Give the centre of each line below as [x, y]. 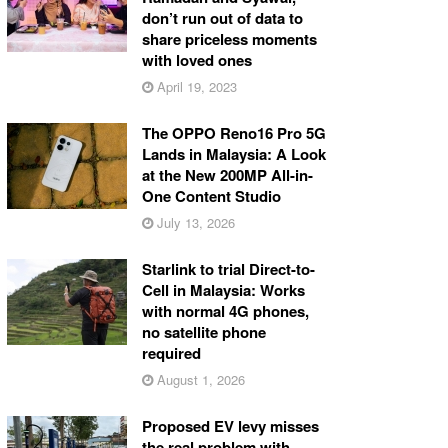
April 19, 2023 [194, 86]
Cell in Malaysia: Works [223, 289]
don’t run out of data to [222, 17]
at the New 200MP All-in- [227, 174]
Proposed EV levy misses [230, 425]
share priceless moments [229, 38]
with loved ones [196, 59]
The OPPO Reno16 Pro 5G [233, 132]
